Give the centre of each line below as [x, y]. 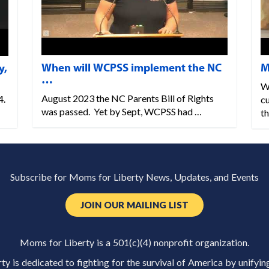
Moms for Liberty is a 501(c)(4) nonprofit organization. [134, 243]
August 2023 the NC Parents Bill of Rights [127, 98]
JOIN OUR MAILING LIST [134, 205]
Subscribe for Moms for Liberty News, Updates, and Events [134, 177]
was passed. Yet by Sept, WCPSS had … [121, 111]
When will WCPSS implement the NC [131, 68]
